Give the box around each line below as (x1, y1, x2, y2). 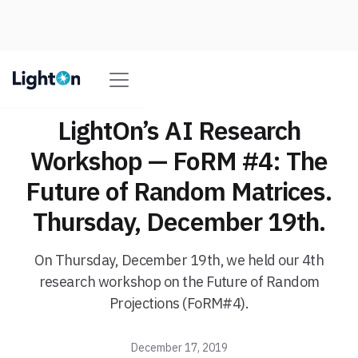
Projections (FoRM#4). (109, 294, 249, 312)
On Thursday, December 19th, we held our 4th (34, 251, 324, 269)
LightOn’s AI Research (58, 113, 300, 147)
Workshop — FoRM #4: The (30, 144, 328, 177)
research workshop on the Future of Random (38, 272, 320, 291)
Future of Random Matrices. (26, 174, 332, 208)
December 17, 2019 (130, 340, 228, 355)
